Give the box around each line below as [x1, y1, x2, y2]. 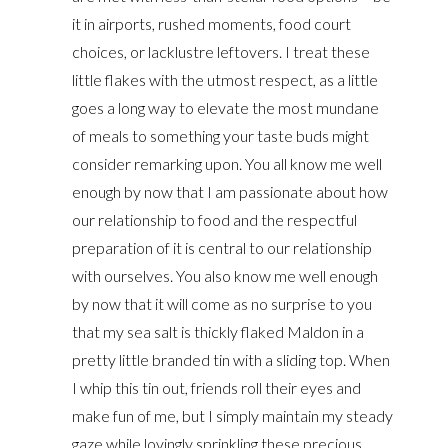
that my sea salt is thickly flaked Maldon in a [72, 322, 365, 341]
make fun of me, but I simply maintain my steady [72, 406, 394, 425]
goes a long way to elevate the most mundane [72, 98, 380, 117]
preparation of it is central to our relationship [72, 238, 373, 257]
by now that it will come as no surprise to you [72, 294, 373, 313]
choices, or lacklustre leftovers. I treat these [72, 42, 371, 61]
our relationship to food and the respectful [72, 210, 358, 229]
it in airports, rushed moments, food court [72, 14, 352, 33]
